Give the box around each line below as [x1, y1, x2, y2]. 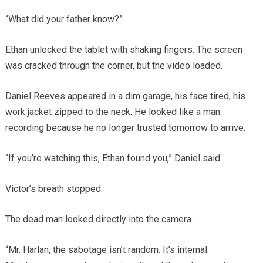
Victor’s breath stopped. [5, 183, 103, 195]
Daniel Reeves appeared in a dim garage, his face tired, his [5, 90, 245, 102]
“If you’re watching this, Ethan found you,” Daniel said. [5, 153, 222, 164]
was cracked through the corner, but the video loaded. [5, 60, 222, 72]
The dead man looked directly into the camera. [5, 214, 193, 225]
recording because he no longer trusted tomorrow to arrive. [5, 122, 245, 134]
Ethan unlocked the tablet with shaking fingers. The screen [5, 44, 242, 56]
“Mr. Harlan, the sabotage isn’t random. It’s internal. [5, 244, 209, 256]
